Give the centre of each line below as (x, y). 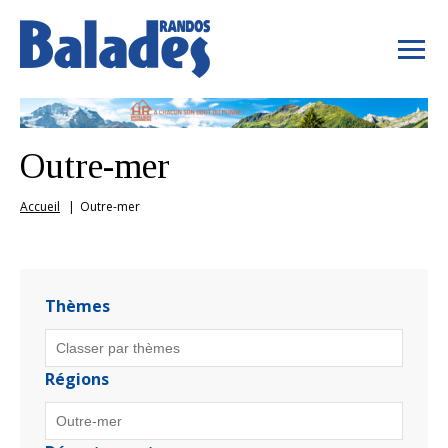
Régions (77, 378)
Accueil (40, 206)
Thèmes (77, 305)
